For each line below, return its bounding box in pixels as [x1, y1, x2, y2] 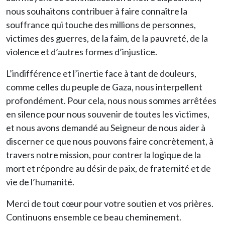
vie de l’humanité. [6, 176, 74, 187]
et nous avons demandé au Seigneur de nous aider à [6, 122, 205, 133]
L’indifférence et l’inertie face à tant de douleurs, [6, 68, 196, 79]
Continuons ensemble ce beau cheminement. [6, 211, 181, 222]
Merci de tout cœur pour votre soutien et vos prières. [6, 198, 213, 209]
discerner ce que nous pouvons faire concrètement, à [6, 136, 213, 147]
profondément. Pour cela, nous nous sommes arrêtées [6, 95, 216, 106]
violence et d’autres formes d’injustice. [6, 46, 157, 57]
